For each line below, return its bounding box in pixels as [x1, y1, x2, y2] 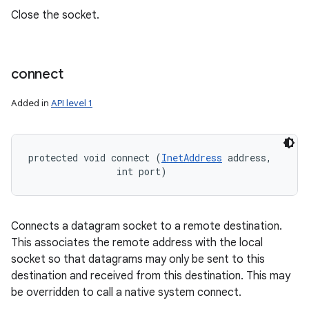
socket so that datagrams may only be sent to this [11, 252, 265, 266]
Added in [11, 97, 51, 109]
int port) [28, 165, 167, 178]
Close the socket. [11, 8, 99, 22]
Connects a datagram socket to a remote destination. [11, 219, 282, 233]
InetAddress [161, 151, 222, 164]
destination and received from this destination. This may [11, 269, 290, 283]
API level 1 [51, 97, 92, 109]
